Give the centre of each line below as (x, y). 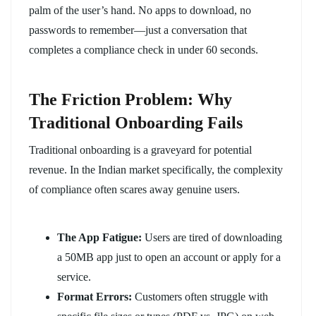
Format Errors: (95, 296)
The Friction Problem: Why (130, 99)
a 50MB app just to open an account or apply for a (169, 257)
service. (74, 276)
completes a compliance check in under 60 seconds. (144, 49)
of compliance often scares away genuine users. (134, 189)
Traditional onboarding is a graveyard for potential (140, 150)
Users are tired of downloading (212, 237)
